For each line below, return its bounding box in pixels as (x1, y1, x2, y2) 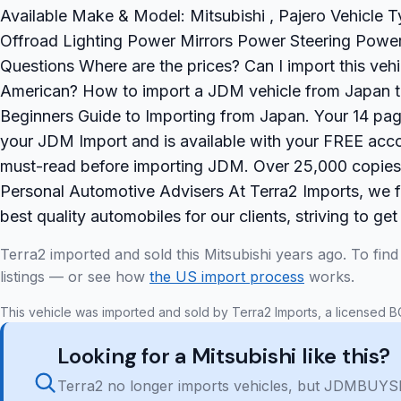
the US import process (149, 268, 304, 286)
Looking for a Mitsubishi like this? (57, 342, 390, 371)
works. (304, 268, 354, 286)
